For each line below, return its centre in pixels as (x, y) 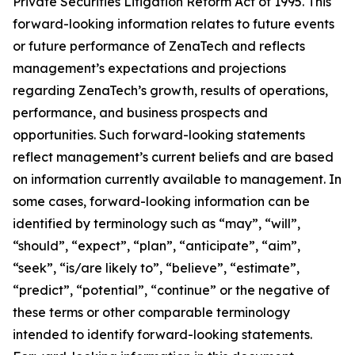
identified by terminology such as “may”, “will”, (157, 224)
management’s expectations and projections (149, 69)
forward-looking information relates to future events (174, 24)
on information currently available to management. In (177, 179)
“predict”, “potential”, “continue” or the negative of (171, 290)
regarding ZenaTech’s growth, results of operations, (170, 91)
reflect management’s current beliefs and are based (173, 157)
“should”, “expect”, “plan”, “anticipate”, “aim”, (157, 246)
